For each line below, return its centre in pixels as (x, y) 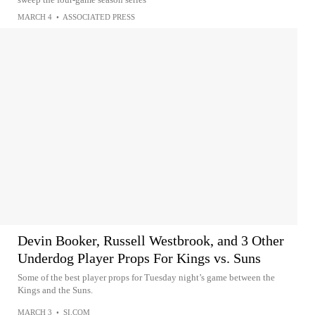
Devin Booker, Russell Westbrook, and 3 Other (151, 240)
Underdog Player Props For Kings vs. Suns (139, 258)
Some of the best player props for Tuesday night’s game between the (146, 277)
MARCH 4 (35, 17)
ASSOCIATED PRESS (99, 17)
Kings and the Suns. (55, 290)
